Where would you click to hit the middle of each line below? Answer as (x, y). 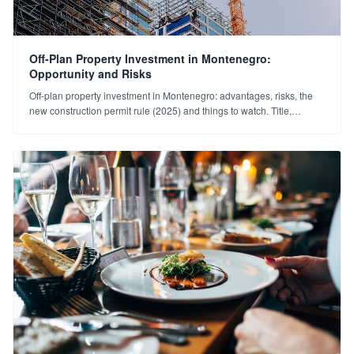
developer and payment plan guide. (105, 125)
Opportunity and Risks (90, 73)
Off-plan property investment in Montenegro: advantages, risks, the (171, 95)
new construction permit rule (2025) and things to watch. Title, (160, 110)
